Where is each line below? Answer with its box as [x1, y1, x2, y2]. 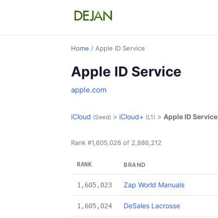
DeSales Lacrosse [124, 201, 180, 210]
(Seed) [93, 113, 111, 121]
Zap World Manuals [124, 181, 184, 189]
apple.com [71, 85, 107, 94]
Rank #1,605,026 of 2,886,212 [71, 139, 162, 146]
